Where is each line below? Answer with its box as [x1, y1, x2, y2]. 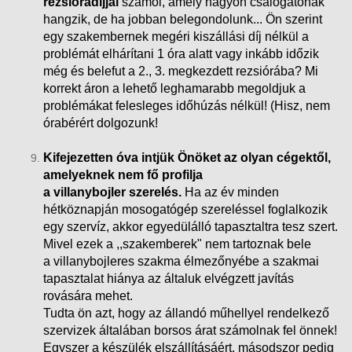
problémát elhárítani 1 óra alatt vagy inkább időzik [43, 46, 319, 60]
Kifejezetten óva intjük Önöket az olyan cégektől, [43, 150, 331, 164]
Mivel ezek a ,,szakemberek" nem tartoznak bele [43, 236, 311, 251]
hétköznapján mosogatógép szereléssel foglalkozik [43, 202, 328, 216]
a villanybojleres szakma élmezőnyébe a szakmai [43, 254, 319, 268]
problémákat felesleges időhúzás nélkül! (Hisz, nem [43, 98, 330, 112]
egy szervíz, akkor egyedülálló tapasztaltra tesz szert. [43, 219, 338, 233]
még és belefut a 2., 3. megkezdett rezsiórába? [43, 64, 305, 78]
